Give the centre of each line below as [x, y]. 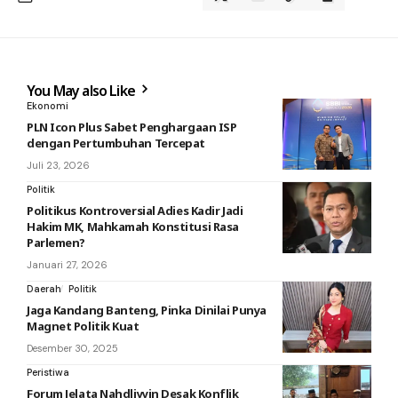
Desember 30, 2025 [72, 349]
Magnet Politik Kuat [83, 326]
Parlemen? [56, 243]
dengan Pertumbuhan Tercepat [116, 143]
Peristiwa [48, 373]
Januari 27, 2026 [67, 265]
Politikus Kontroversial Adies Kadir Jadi [135, 211]
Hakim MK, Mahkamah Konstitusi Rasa [133, 227]
